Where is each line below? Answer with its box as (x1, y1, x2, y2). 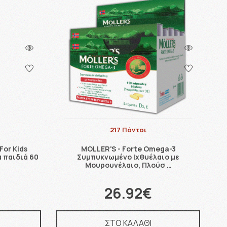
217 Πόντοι (110, 125, 147, 134)
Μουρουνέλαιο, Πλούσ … (85, 160, 172, 170)
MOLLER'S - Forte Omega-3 (81, 143, 176, 154)
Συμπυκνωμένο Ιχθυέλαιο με (77, 152, 180, 162)
